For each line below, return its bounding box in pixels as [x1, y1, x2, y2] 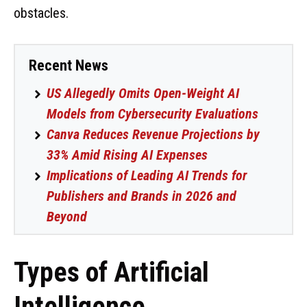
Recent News [29, 56, 108, 74]
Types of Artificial [14, 256, 209, 288]
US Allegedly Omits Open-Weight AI [47, 84, 239, 101]
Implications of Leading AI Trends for [47, 167, 247, 184]
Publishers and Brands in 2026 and [47, 187, 236, 204]
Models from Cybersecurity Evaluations [47, 105, 258, 122]
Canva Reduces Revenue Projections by [47, 125, 260, 143]
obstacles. [14, 4, 69, 21]
